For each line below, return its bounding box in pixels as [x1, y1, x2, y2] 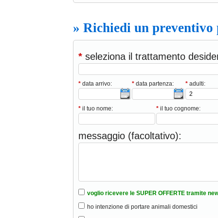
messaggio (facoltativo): [78, 130, 182, 142]
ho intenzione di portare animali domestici [87, 203, 198, 211]
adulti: [188, 80, 205, 88]
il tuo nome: [81, 105, 113, 112]
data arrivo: [81, 80, 112, 88]
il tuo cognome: [159, 105, 200, 112]
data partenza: [134, 80, 174, 88]
